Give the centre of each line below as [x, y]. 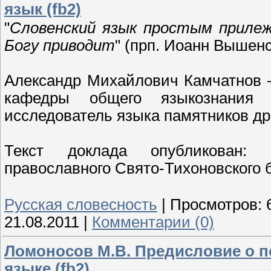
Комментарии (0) [153, 222]
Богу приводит [60, 45]
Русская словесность [81, 204]
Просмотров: [216, 204]
